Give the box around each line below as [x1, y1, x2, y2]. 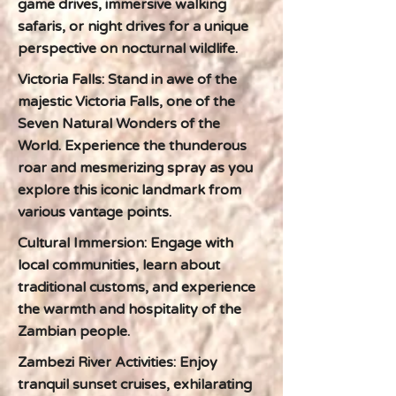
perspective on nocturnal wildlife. [18, 40, 238, 57]
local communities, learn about [18, 256, 220, 274]
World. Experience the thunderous [18, 137, 247, 155]
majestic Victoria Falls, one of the [18, 93, 235, 110]
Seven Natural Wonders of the [18, 115, 220, 133]
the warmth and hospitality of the [18, 301, 241, 318]
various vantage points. [18, 203, 171, 221]
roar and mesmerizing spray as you [18, 159, 253, 177]
